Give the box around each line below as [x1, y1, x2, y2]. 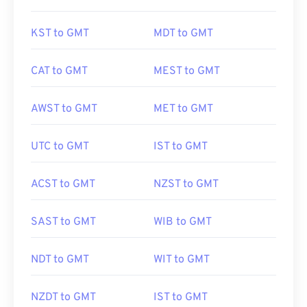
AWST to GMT [31, 102, 97, 116]
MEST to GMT [153, 64, 220, 78]
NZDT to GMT [31, 291, 96, 304]
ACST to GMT [31, 177, 95, 191]
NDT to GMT [31, 253, 89, 267]
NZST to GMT [153, 177, 219, 191]
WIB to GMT [153, 215, 212, 229]
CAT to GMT [31, 64, 88, 78]
